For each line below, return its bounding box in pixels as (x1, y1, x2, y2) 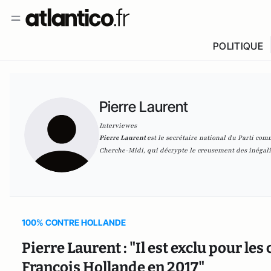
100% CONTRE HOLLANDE (22, 217, 126, 227)
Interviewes (99, 121, 137, 130)
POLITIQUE (212, 40, 263, 52)
